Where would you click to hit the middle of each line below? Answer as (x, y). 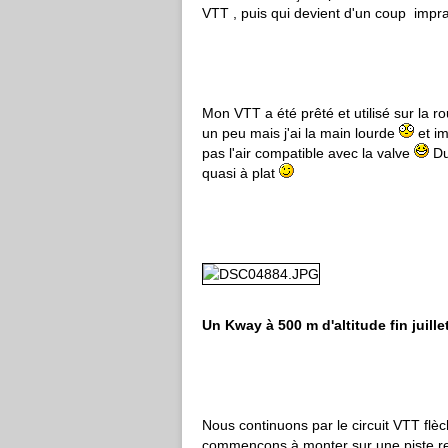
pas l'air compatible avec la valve (308, 153)
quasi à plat (240, 173)
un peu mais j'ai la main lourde (300, 133)
